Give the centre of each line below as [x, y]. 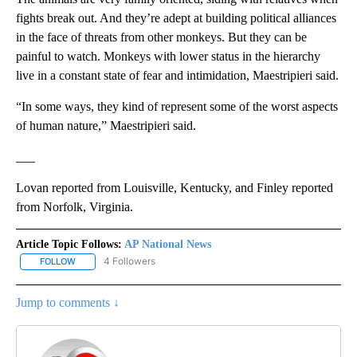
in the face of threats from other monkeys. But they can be [161, 37]
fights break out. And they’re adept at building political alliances [176, 18]
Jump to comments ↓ [68, 302]
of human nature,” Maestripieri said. [106, 126]
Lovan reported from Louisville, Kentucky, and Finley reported [175, 188]
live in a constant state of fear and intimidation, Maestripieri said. [177, 76]
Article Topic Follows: [69, 245]
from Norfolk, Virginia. [75, 207]
